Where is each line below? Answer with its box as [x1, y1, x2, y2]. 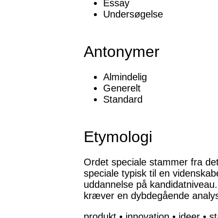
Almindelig [103, 72, 147, 83]
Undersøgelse [103, 9, 163, 20]
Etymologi [84, 128, 152, 146]
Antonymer [84, 43, 160, 61]
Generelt [103, 83, 141, 94]
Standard [103, 94, 143, 105]
